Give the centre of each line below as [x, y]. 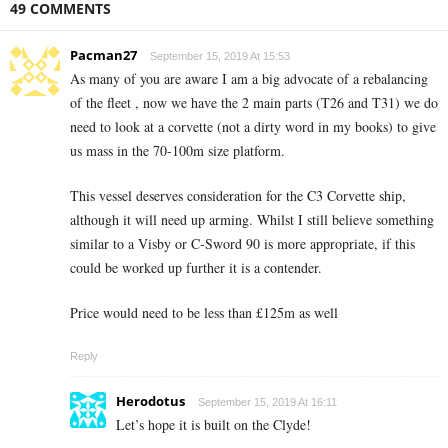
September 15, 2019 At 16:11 [267, 402]
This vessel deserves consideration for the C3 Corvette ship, [238, 196]
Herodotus [150, 401]
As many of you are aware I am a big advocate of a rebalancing [249, 79]
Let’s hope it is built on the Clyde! [213, 425]
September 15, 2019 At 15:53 [220, 56]
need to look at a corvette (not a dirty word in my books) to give [253, 127]
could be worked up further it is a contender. [196, 268]
